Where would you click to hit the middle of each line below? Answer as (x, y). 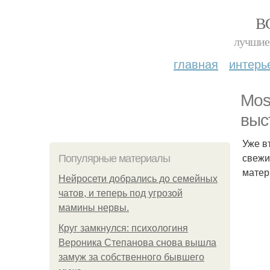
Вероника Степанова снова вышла (137, 243)
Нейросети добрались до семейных (138, 179)
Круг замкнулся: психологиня (123, 228)
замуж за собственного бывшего (131, 257)
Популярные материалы (114, 159)
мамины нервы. (94, 208)
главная (196, 64)
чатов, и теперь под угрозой (121, 193)
